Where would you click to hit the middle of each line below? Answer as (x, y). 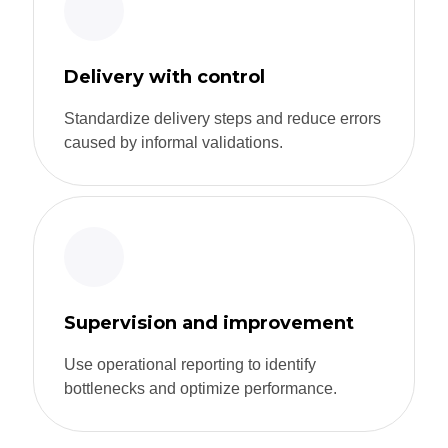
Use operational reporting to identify (190, 365)
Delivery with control (164, 77)
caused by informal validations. (173, 143)
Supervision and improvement (209, 323)
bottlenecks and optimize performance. (200, 389)
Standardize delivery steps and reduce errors (222, 119)
